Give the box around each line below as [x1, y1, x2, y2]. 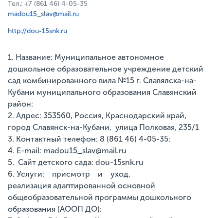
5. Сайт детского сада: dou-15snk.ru [8, 158, 144, 167]
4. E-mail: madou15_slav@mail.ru [8, 146, 127, 156]
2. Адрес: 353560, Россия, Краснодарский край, [8, 111, 194, 121]
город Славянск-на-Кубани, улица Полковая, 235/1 [8, 123, 199, 132]
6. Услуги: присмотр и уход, [8, 169, 130, 179]
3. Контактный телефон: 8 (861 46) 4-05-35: [8, 134, 170, 144]
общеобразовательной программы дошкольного [8, 193, 191, 202]
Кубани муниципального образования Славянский [8, 88, 197, 97]
